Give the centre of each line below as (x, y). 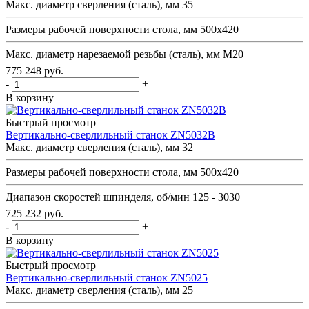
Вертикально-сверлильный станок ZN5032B (110, 134)
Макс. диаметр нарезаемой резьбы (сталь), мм (113, 54)
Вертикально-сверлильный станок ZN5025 (107, 277)
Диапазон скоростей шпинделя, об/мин (98, 197)
